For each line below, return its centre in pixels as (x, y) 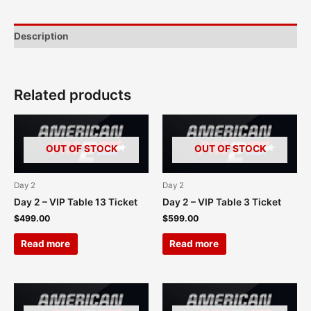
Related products (73, 95)
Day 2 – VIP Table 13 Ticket (76, 202)
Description (41, 36)
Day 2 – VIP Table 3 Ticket (222, 202)
